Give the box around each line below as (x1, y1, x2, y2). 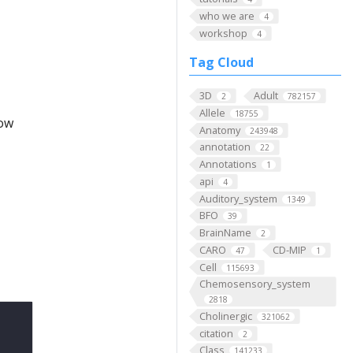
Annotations (199, 157, 257, 172)
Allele (199, 106, 225, 121)
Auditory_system (199, 191, 277, 206)
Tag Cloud (189, 54, 254, 72)
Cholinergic (199, 308, 252, 323)
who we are (199, 8, 255, 23)
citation (199, 325, 233, 340)
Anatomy (199, 122, 240, 137)
